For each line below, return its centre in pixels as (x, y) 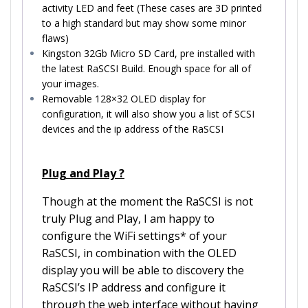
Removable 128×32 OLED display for (124, 98)
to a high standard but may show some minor (144, 23)
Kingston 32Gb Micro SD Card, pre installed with (148, 53)
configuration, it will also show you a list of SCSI (148, 113)
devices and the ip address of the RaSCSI (133, 129)
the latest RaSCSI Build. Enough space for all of (146, 68)
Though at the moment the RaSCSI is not (147, 201)
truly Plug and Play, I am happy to (128, 218)
